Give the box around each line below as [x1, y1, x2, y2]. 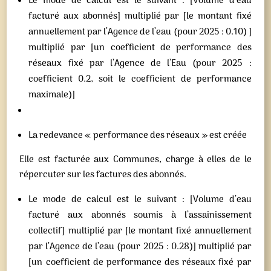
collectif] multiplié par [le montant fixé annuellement [28, 224, 252, 238]
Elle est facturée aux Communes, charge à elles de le [19, 152, 252, 167]
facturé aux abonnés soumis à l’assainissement [28, 208, 252, 223]
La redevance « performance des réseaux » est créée [28, 128, 247, 143]
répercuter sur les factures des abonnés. [19, 168, 187, 182]
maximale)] [28, 88, 76, 102]
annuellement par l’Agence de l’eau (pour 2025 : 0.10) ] [28, 25, 252, 39]
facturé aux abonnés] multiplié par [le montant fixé [28, 9, 252, 24]
